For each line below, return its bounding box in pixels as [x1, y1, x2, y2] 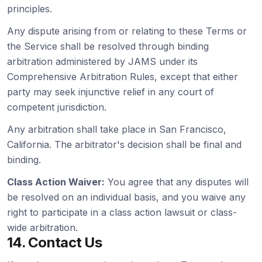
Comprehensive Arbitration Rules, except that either [7, 71, 238, 82]
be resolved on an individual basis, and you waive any [7, 191, 246, 203]
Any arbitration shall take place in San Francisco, [7, 123, 226, 135]
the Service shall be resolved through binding [7, 40, 209, 52]
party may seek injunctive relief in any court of [7, 86, 214, 98]
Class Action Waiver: [7, 176, 105, 188]
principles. [7, 3, 52, 15]
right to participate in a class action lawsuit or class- [7, 206, 237, 218]
